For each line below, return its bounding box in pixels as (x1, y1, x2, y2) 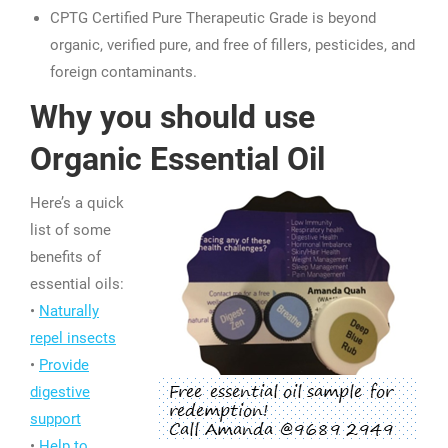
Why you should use (30, 98, 315, 137)
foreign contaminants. (50, 63, 197, 82)
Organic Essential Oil (30, 140, 325, 179)
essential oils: (30, 275, 124, 294)
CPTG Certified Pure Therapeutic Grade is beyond (50, 9, 376, 28)
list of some (30, 221, 111, 240)
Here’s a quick (30, 194, 124, 213)
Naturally (39, 302, 99, 321)
